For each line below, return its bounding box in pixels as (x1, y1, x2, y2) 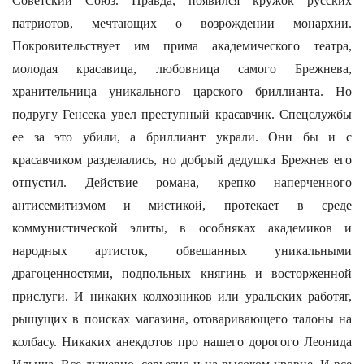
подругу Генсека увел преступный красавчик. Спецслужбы (12, 107, 352, 121)
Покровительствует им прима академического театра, (12, 39, 352, 53)
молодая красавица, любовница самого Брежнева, (12, 62, 352, 76)
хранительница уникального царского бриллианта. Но (12, 84, 352, 98)
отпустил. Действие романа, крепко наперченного (12, 175, 352, 189)
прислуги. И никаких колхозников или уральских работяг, (12, 289, 352, 303)
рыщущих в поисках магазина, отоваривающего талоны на (12, 312, 352, 326)
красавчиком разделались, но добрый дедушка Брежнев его (12, 153, 352, 167)
